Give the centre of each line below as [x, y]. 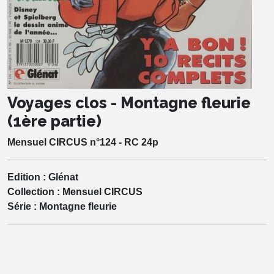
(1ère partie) [54, 121]
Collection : [35, 191]
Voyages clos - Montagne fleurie [129, 102]
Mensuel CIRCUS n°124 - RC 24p [83, 142]
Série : [23, 206]
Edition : [28, 177]
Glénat [63, 177]
